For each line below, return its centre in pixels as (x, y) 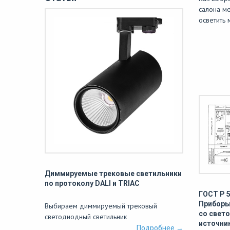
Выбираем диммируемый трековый (101, 206)
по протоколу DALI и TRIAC (92, 183)
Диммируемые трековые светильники (113, 173)
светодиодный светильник (86, 216)
